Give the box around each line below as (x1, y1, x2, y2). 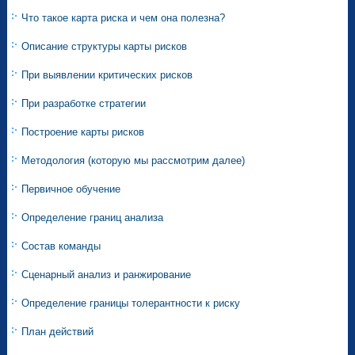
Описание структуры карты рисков (21, 40, 188, 53)
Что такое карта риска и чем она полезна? (21, 12, 226, 25)
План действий (21, 326, 94, 338)
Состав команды (21, 240, 101, 253)
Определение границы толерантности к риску (21, 297, 241, 310)
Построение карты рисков (21, 126, 145, 139)
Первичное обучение (21, 183, 121, 196)
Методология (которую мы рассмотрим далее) (21, 155, 246, 167)
